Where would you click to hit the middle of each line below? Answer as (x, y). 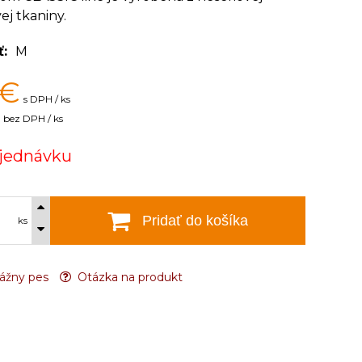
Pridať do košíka (195, 220)
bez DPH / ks (33, 118)
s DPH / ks (47, 99)
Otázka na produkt (128, 277)
